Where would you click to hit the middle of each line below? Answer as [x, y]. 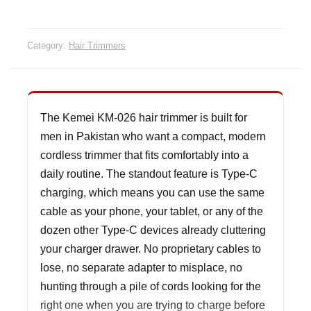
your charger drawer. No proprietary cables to [151, 248]
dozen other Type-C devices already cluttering [153, 229]
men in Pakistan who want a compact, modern [153, 136]
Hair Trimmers [97, 45]
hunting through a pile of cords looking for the [151, 286]
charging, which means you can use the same [152, 192]
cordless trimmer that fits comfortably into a [144, 154]
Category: [48, 45]
